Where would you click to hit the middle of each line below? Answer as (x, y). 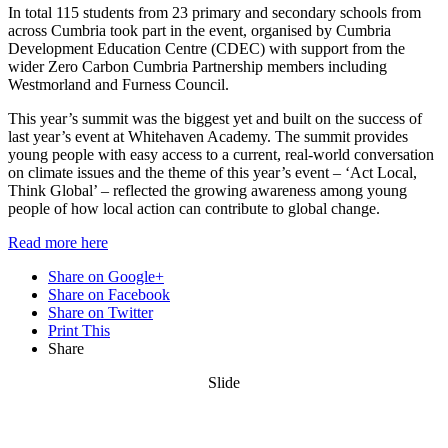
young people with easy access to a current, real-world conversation (221, 154)
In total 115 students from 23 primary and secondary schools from (214, 12)
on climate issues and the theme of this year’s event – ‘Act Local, (212, 172)
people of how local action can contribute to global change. (194, 208)
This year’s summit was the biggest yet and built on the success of (215, 118)
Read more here (58, 242)
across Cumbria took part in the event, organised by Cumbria (199, 30)
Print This (79, 330)
